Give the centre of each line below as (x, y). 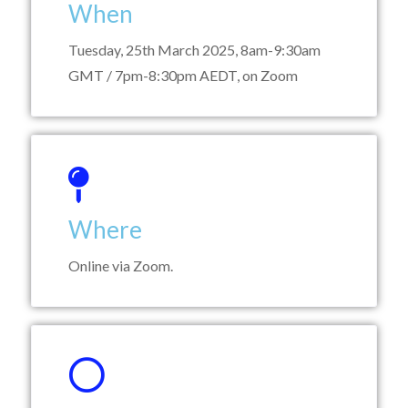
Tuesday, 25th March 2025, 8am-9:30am (194, 50)
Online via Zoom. (121, 265)
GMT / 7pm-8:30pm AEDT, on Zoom (183, 75)
